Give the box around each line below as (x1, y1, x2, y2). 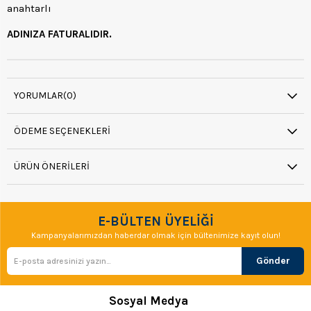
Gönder (255, 254, 290, 267)
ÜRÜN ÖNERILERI (14, 160, 90, 172)
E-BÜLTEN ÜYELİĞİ (97, 213, 214, 229)
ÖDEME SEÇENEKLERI (14, 124, 110, 137)
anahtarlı (7, 1, 51, 15)
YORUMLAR (14, 89, 63, 101)
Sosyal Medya (109, 293, 188, 308)
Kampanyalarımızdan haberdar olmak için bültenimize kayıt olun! (31, 230, 280, 240)
